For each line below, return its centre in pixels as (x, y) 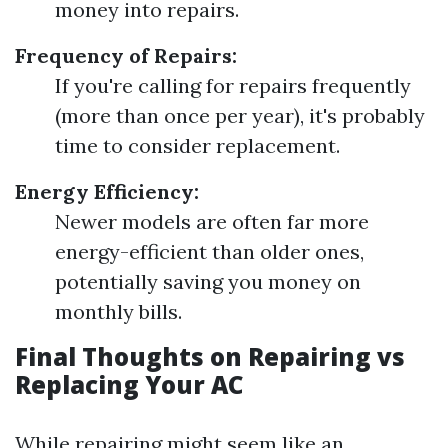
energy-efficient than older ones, (209, 252)
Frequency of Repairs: (126, 56)
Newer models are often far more (212, 222)
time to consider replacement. (197, 146)
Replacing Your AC (129, 385)
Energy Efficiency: (107, 192)
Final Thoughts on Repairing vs (210, 357)
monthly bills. (118, 312)
